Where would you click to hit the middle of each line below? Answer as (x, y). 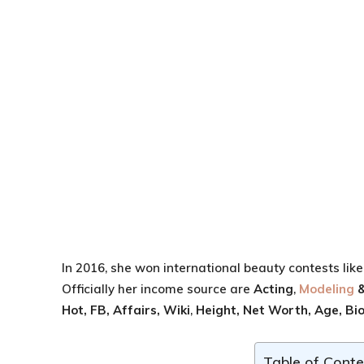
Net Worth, (275, 310)
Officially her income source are (158, 289)
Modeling (327, 289)
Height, (218, 310)
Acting (273, 289)
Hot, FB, (86, 310)
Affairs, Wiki (152, 310)
